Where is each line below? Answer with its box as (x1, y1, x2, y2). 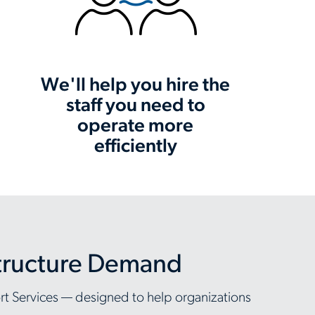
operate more (77, 117, 194, 136)
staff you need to (65, 97, 205, 116)
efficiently (94, 138, 177, 157)
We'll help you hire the (41, 77, 231, 96)
